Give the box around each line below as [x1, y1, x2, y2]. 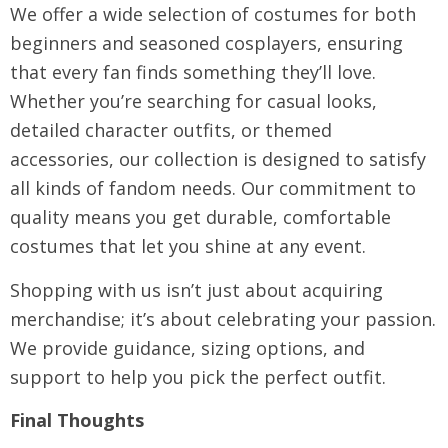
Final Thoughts [10, 407, 144, 432]
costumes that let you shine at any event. [10, 233, 366, 258]
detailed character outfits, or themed [10, 117, 332, 142]
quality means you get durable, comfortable [10, 204, 391, 229]
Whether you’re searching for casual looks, [10, 88, 377, 113]
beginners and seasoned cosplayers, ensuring [10, 30, 403, 55]
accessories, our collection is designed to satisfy [10, 146, 426, 171]
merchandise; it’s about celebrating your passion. [10, 306, 436, 331]
